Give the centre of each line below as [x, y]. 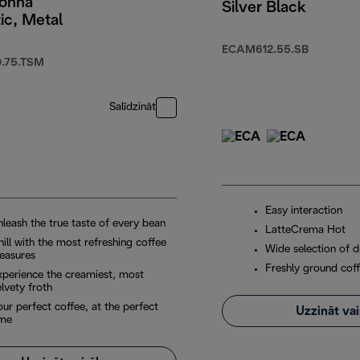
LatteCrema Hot [305, 231]
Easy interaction [304, 211]
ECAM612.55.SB [265, 51]
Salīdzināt [133, 108]
